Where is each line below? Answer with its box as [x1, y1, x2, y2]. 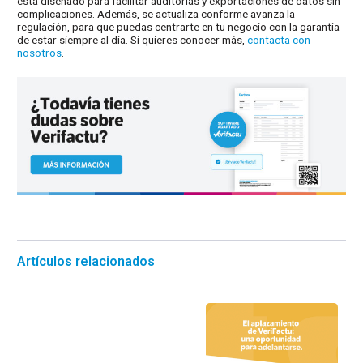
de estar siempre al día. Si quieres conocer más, [17, 33, 248, 47]
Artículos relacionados [17, 254, 156, 270]
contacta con [247, 33, 311, 47]
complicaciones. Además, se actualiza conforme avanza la [17, 7, 296, 21]
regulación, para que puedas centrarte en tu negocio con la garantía [17, 20, 340, 34]
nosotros [17, 46, 62, 60]
